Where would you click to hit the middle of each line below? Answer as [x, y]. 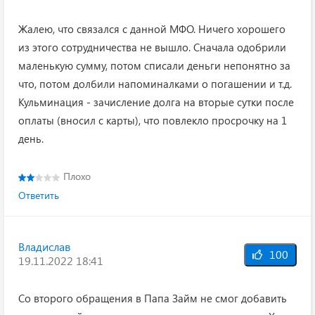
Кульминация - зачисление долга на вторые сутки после [156, 102]
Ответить [39, 195]
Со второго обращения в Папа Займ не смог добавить [153, 298]
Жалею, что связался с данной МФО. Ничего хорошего [152, 29]
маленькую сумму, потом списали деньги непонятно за [154, 65]
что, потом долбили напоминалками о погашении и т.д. [155, 84]
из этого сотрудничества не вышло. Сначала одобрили [152, 47]
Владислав [44, 246]
